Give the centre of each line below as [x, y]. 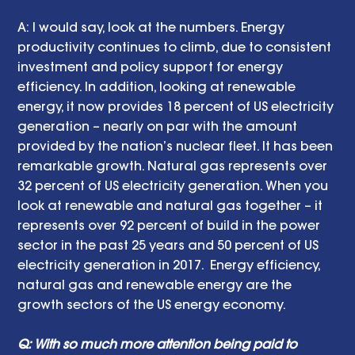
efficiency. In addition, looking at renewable [158, 86]
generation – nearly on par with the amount [159, 126]
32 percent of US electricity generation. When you [175, 185]
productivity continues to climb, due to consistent [176, 46]
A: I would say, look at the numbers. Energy [153, 27]
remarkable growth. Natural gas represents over [174, 165]
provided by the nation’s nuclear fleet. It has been [177, 145]
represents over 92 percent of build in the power [171, 225]
